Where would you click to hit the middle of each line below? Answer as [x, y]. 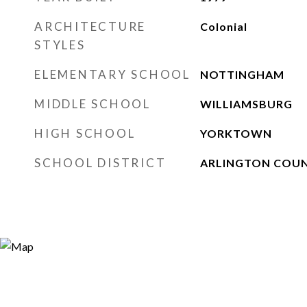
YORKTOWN [236, 133]
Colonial [223, 26]
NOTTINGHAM [242, 74]
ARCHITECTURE [90, 26]
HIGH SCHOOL [85, 133]
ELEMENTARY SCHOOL [112, 74]
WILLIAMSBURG [246, 104]
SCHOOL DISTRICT [100, 163]
